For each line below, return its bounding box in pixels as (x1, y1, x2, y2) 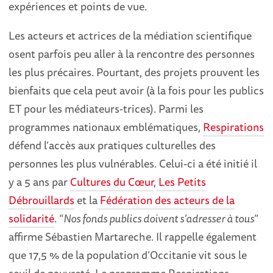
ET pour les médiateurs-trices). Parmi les (9, 100, 204, 118)
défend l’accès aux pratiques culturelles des (9, 136, 216, 154)
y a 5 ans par (9, 173, 71, 191)
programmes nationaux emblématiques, (9, 118, 204, 136)
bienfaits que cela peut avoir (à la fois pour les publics (9, 82, 264, 99)
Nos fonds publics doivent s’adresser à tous (63, 210, 255, 227)
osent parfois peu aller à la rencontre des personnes (9, 45, 255, 63)
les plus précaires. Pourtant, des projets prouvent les (9, 63, 260, 81)
